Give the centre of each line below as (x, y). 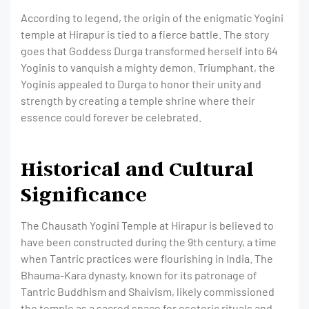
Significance (84, 194)
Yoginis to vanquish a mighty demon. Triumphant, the (148, 67)
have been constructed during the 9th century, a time (149, 242)
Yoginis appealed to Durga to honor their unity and (141, 84)
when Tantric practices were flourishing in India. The (147, 258)
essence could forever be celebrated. (111, 117)
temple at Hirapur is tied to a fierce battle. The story (145, 34)
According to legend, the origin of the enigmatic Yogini (152, 18)
